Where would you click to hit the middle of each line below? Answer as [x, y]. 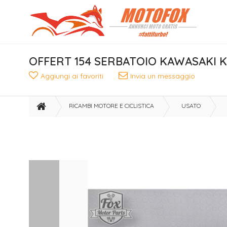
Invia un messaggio [163, 76]
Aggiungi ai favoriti [72, 76]
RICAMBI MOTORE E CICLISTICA [111, 106]
